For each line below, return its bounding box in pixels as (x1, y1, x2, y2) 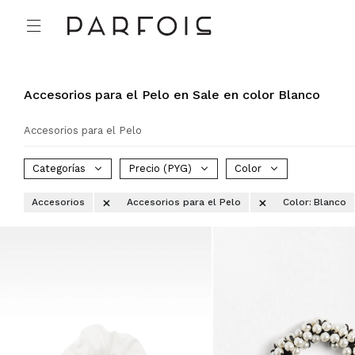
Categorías (32, 162, 86, 174)
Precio (128, 162, 163, 174)
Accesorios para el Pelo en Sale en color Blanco (24, 87, 320, 102)
